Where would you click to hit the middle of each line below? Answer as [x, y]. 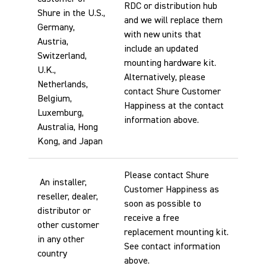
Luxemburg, [60, 113]
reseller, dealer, [67, 197]
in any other [61, 239]
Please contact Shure [166, 175]
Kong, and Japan [70, 141]
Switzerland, [62, 56]
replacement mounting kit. [176, 232]
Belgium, [54, 99]
